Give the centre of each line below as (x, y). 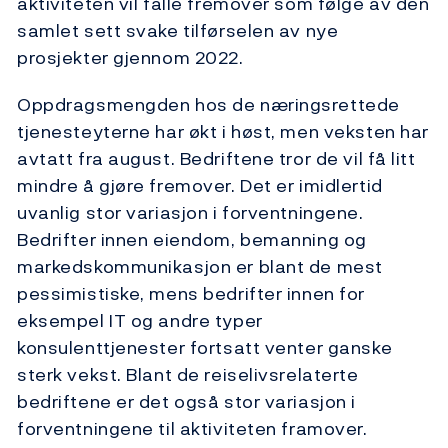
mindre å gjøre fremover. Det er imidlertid (200, 185)
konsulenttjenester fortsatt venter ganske (205, 347)
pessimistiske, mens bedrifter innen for (191, 293)
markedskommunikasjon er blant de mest (200, 266)
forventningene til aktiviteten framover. (192, 428)
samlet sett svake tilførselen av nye (178, 30)
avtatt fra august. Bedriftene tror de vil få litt (216, 158)
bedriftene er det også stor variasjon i (186, 401)
